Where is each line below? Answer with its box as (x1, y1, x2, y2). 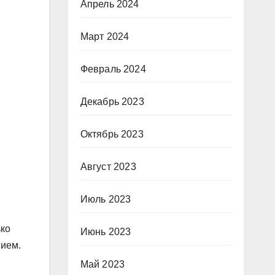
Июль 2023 (80, 194, 131, 204)
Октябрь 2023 (80, 129, 144, 139)
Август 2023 (80, 161, 136, 172)
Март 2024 (80, 31, 130, 42)
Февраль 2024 (80, 64, 146, 74)
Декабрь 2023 (80, 96, 144, 107)
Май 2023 (80, 259, 125, 269)
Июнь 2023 (80, 227, 131, 237)
